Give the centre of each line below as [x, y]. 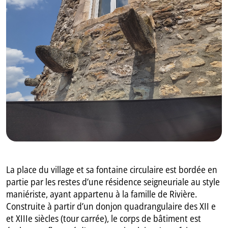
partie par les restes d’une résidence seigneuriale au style [113, 182]
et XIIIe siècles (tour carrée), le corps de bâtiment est [104, 219]
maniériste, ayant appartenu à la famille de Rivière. [102, 194]
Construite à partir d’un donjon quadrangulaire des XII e [111, 206]
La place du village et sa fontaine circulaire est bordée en [112, 170]
